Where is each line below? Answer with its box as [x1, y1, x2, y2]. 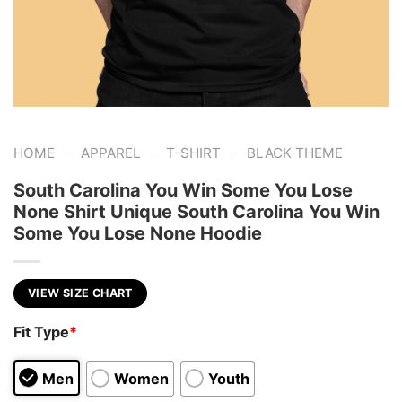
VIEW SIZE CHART [28, 285, 133, 300]
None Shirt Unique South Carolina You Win [13, 200, 380, 223]
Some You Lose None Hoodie [13, 222, 262, 244]
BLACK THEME [246, 144, 343, 162]
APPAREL [80, 144, 141, 162]
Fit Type [13, 323, 69, 342]
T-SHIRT [166, 144, 222, 162]
